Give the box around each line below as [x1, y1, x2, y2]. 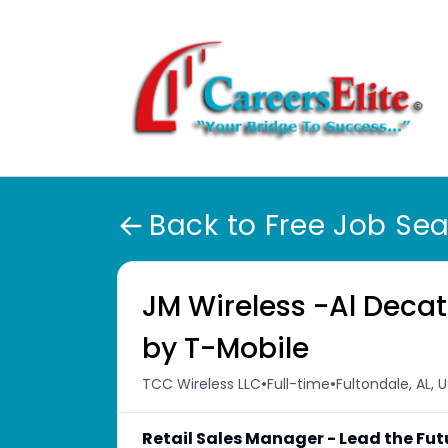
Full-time [267, 373, 330, 394]
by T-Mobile [142, 329, 309, 368]
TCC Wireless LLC [142, 373, 261, 394]
